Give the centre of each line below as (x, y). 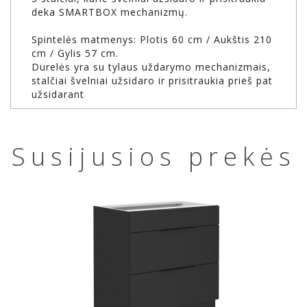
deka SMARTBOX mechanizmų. (110, 12)
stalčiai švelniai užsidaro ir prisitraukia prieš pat (152, 81)
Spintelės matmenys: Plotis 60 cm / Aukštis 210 (152, 40)
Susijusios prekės (153, 157)
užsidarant (58, 95)
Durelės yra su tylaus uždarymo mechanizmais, (151, 67)
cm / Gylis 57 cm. (75, 53)
